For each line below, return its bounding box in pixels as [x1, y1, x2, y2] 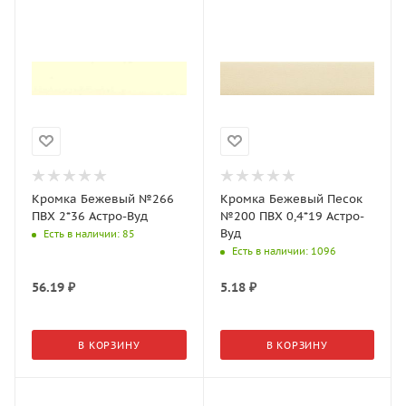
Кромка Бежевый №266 [32, 190, 174, 207]
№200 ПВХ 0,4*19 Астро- [219, 208, 364, 224]
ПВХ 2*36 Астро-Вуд [32, 208, 148, 224]
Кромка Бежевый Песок [219, 190, 362, 207]
